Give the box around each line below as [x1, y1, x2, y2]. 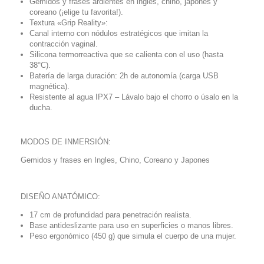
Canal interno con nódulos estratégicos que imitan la [29, 29, 208, 38]
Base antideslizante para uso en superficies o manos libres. [29, 221, 233, 230]
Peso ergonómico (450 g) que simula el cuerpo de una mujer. [29, 232, 236, 240]
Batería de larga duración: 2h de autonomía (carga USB [29, 71, 219, 80]
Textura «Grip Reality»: [29, 18, 108, 27]
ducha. [29, 103, 52, 112]
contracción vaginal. [29, 39, 98, 48]
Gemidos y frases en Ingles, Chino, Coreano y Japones [21, 156, 210, 164]
